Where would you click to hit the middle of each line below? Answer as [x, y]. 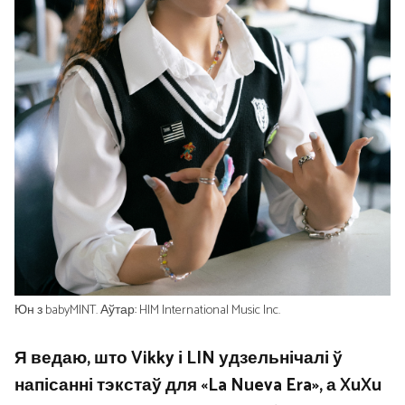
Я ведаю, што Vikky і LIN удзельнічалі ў [179, 359]
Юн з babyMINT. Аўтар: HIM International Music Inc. [147, 310]
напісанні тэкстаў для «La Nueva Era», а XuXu [198, 386]
